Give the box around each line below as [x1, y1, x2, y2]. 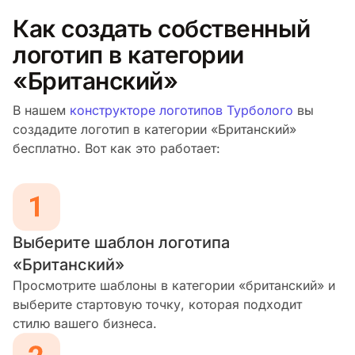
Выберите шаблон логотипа [13, 232, 230, 252]
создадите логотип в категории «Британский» [13, 120, 296, 137]
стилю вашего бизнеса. [13, 315, 157, 331]
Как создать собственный [13, 13, 311, 43]
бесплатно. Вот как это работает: [13, 139, 220, 156]
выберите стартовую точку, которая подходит [13, 296, 302, 312]
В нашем [13, 101, 70, 118]
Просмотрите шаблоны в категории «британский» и [13, 277, 335, 293]
